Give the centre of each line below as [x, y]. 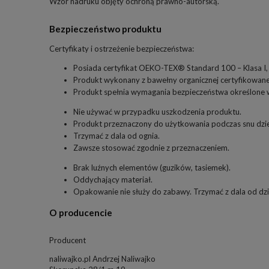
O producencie [81, 212]
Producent [68, 240]
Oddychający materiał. [113, 180]
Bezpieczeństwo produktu [105, 29]
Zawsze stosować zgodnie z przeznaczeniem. [151, 148]
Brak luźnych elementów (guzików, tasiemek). [152, 168]
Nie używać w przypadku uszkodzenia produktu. [157, 112]
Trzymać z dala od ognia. [116, 136]
